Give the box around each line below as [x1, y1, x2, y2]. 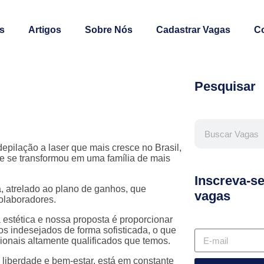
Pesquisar [194, 79, 256, 94]
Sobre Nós [85, 25, 133, 35]
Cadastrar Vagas [156, 25, 230, 35]
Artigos [28, 25, 61, 35]
